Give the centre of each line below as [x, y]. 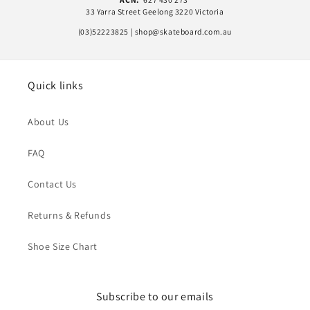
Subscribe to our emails [155, 297]
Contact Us [52, 184]
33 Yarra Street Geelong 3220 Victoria [155, 11]
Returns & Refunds [70, 216]
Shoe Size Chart [63, 247]
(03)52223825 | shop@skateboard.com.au [155, 31]
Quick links [56, 86]
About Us [48, 122]
